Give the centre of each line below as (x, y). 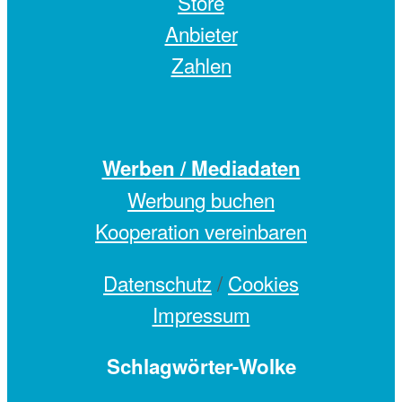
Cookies (263, 282)
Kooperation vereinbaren (201, 231)
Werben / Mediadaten (201, 168)
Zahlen (201, 64)
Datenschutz (157, 282)
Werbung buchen (201, 200)
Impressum (201, 314)
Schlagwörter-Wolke (201, 367)
